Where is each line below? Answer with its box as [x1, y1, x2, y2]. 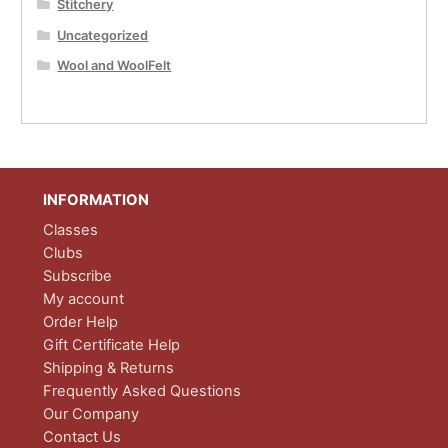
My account [42, 289, 124, 308]
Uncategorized [57, 27, 149, 43]
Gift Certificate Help [42, 335, 180, 354]
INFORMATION [42, 191, 149, 210]
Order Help [42, 312, 118, 331]
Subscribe [42, 266, 112, 285]
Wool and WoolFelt [57, 58, 172, 74]
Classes [42, 220, 98, 239]
